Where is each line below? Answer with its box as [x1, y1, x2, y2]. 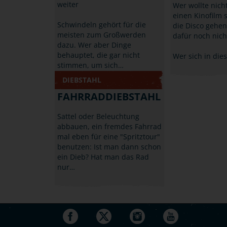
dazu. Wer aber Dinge [57, 40, 131, 50]
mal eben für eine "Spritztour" [57, 131, 160, 141]
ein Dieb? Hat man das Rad [57, 152, 149, 162]
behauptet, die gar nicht [57, 50, 140, 60]
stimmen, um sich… [57, 60, 124, 70]
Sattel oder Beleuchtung [57, 111, 139, 121]
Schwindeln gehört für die [57, 19, 146, 29]
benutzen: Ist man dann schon [57, 141, 161, 152]
